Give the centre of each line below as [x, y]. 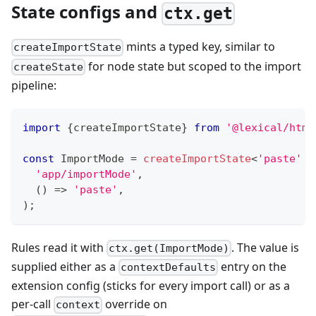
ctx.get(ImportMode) [169, 249]
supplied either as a [65, 267]
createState [49, 67]
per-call [32, 304]
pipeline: [34, 85]
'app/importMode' [86, 174]
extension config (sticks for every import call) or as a [151, 286]
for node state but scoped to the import [194, 66]
